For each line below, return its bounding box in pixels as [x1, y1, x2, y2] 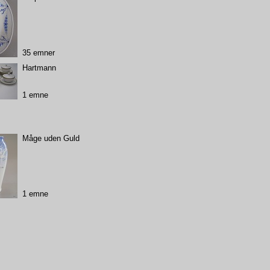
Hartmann [22, 63, 56, 72]
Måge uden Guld [22, 133, 80, 143]
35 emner [22, 48, 55, 57]
